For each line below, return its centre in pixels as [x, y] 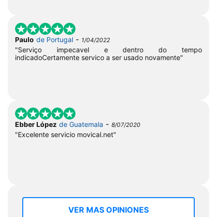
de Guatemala [81, 124]
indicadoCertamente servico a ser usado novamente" [99, 57]
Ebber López [36, 124]
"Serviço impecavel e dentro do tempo [108, 49]
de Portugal [55, 39]
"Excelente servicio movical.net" [66, 134]
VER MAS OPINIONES [108, 209]
